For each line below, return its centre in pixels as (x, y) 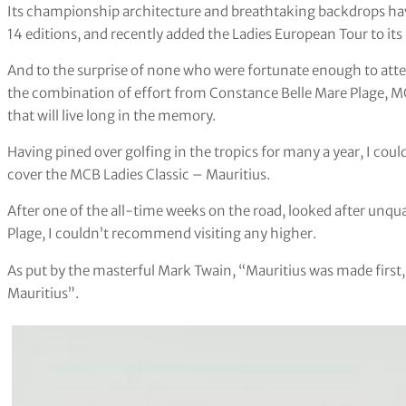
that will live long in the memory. (111, 116)
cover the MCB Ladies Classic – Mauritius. (139, 175)
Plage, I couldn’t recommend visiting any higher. (162, 234)
